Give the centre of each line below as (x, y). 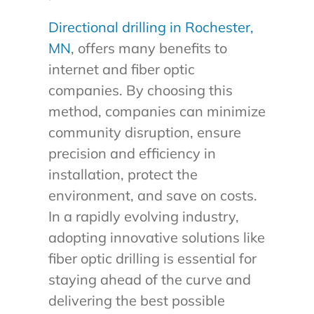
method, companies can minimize (157, 111)
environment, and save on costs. (152, 196)
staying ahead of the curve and (149, 280)
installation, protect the (123, 175)
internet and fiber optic (121, 69)
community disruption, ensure (144, 132)
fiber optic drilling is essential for (152, 259)
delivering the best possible (136, 301)
